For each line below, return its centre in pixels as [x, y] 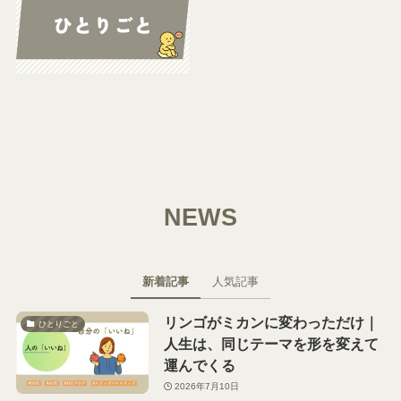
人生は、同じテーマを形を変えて [271, 343]
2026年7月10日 [207, 387]
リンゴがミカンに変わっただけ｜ [271, 322]
